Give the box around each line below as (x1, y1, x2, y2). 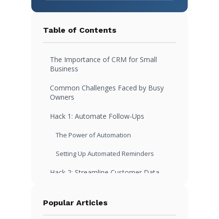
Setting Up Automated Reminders (56, 149, 154, 158)
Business (50, 64, 78, 73)
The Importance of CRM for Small (50, 55, 157, 64)
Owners (50, 92, 74, 102)
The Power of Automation (56, 131, 131, 139)
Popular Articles (43, 198, 108, 207)
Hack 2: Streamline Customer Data (50, 168, 159, 177)
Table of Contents (43, 25, 116, 35)
